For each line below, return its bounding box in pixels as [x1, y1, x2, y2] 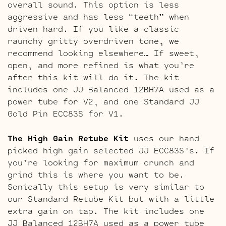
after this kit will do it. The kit [8, 70, 179, 83]
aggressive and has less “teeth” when [8, 10, 189, 23]
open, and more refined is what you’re [8, 58, 194, 71]
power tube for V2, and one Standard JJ [8, 94, 199, 107]
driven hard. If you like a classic [8, 22, 179, 35]
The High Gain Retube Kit [8, 131, 129, 144]
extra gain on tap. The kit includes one [8, 204, 204, 217]
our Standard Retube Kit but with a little [8, 192, 214, 205]
